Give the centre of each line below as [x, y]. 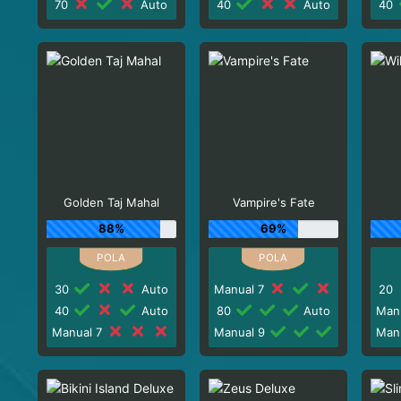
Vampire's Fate [273, 202]
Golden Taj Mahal [111, 202]
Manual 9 [241, 332]
